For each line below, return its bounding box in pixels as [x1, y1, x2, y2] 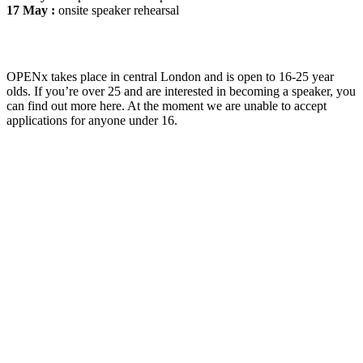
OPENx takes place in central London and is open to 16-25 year [6, 70, 334, 84]
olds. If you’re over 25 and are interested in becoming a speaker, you [6, 84, 356, 99]
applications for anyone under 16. [6, 113, 177, 128]
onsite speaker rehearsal [55, 3, 179, 18]
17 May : [6, 3, 55, 18]
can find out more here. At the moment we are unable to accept [6, 99, 327, 113]
